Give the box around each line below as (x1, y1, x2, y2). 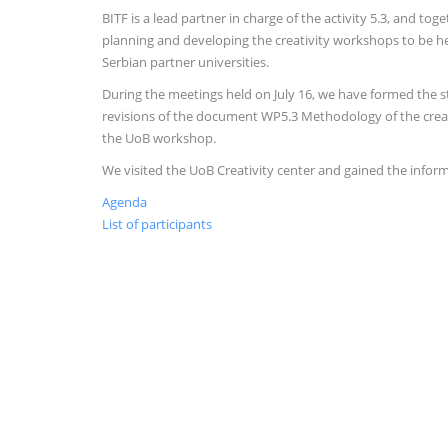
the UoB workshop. (102, 129, 216, 147)
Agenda (102, 193, 147, 211)
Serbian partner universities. (102, 53, 269, 71)
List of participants (102, 215, 212, 233)
